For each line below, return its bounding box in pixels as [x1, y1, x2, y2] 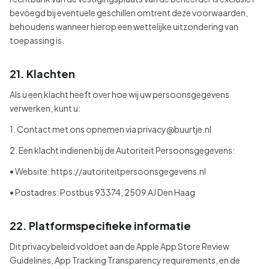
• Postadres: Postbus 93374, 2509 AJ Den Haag [10, 187, 195, 198]
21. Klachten [10, 67, 75, 80]
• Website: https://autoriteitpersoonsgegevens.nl [10, 166, 206, 177]
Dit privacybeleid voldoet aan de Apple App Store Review [10, 241, 229, 252]
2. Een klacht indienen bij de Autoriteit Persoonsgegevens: [10, 145, 235, 156]
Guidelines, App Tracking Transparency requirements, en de [10, 255, 240, 265]
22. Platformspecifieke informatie [10, 219, 191, 232]
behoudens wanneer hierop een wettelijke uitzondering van [10, 21, 238, 32]
